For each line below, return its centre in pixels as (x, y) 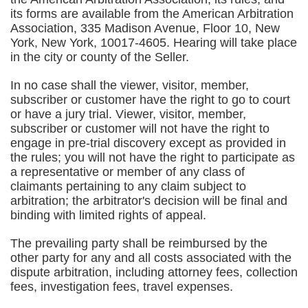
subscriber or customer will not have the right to (140, 129)
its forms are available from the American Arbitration (152, 14)
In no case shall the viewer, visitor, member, (130, 85)
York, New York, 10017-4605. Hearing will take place (154, 43)
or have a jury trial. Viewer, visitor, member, (128, 114)
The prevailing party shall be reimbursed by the (139, 243)
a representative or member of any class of (128, 172)
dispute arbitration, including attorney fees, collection (154, 272)
